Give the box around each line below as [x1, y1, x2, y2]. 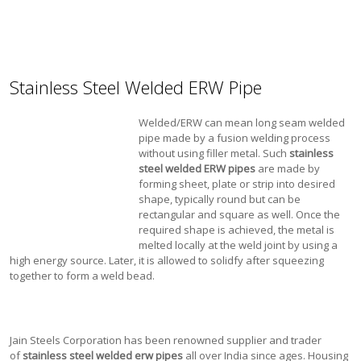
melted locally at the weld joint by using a [139, 238, 338, 252]
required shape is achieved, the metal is [139, 222, 335, 237]
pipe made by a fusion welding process [139, 131, 331, 145]
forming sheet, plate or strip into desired [139, 176, 336, 191]
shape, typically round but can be [139, 192, 301, 206]
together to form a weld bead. [10, 268, 156, 283]
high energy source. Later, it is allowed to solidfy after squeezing [10, 253, 325, 268]
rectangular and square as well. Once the [139, 207, 341, 222]
